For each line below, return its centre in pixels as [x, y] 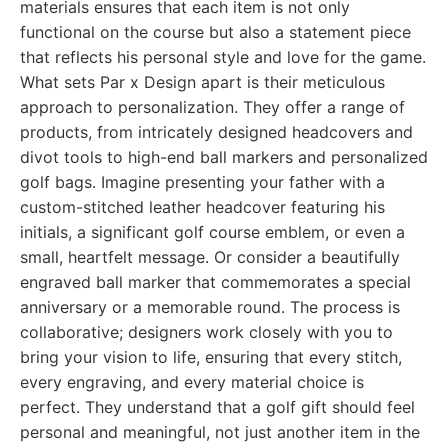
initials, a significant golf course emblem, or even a [212, 232]
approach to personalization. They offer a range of [212, 107]
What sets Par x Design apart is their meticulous [202, 82]
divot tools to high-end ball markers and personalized [224, 157]
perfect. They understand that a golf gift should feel [217, 407]
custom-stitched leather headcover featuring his [202, 207]
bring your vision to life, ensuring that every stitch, [211, 357]
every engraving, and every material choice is [192, 382]
